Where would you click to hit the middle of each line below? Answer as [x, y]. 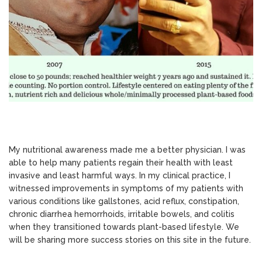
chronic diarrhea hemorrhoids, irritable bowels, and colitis [122, 214]
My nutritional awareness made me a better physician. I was [127, 150]
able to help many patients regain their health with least [121, 163]
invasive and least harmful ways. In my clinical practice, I [120, 176]
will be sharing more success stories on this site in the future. [130, 240]
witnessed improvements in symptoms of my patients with [126, 189]
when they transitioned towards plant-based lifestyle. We [124, 227]
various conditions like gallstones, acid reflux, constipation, [124, 201]
